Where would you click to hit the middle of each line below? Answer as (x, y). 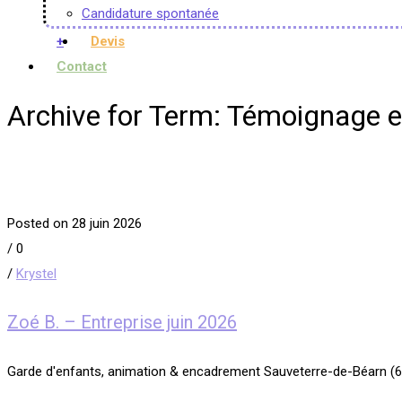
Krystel (36, 273)
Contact (82, 66)
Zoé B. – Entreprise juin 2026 (122, 323)
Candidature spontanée (150, 13)
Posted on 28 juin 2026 (74, 223)
